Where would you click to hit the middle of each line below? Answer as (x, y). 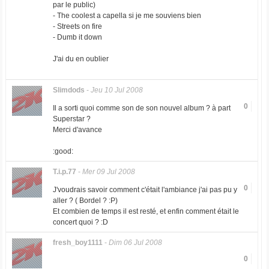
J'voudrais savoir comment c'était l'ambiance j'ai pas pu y (145, 190)
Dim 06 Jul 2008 (135, 243)
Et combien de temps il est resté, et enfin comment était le (146, 211)
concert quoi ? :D (80, 222)
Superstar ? (71, 119)
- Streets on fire (77, 26)
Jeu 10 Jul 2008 (116, 90)
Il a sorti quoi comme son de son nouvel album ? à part (141, 108)
